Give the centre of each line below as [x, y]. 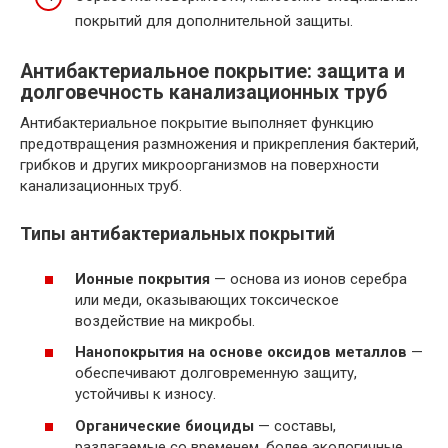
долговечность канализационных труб [203, 93]
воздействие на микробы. [165, 320]
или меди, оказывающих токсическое [207, 299]
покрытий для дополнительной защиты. [214, 21]
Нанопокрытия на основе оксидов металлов [241, 352]
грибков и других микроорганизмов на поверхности [199, 165]
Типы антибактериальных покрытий [177, 234]
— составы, [295, 425]
